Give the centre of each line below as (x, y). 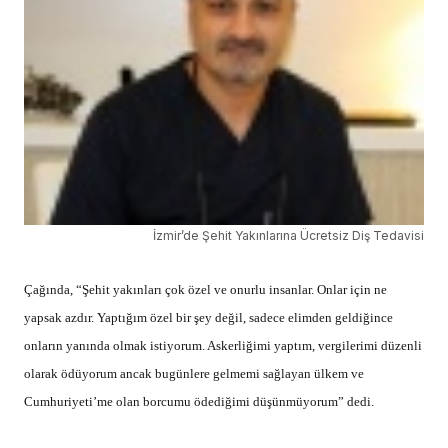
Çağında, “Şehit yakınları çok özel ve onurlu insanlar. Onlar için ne (205, 289)
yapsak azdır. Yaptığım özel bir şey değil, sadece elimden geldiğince (208, 317)
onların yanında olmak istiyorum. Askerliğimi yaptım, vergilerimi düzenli (223, 345)
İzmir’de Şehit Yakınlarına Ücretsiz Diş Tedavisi (288, 235)
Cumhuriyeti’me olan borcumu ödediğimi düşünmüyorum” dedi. (199, 401)
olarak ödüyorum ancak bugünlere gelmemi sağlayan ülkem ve (194, 373)
